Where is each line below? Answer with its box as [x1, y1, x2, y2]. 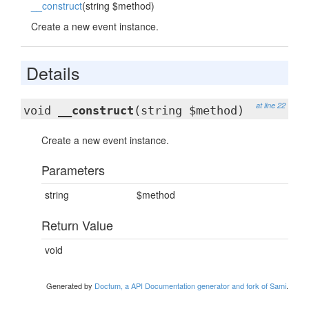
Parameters [41, 161, 105, 179]
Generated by [46, 280, 94, 291]
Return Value [41, 216, 113, 234]
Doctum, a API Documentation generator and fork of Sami [94, 280, 286, 291]
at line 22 [256, 100, 286, 110]
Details [26, 60, 80, 85]
